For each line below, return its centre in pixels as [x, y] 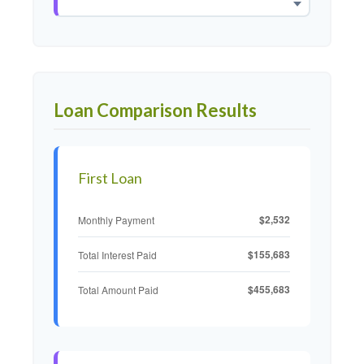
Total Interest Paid [117, 254]
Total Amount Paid [118, 289]
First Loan [110, 178]
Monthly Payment [116, 219]
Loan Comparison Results [155, 110]
